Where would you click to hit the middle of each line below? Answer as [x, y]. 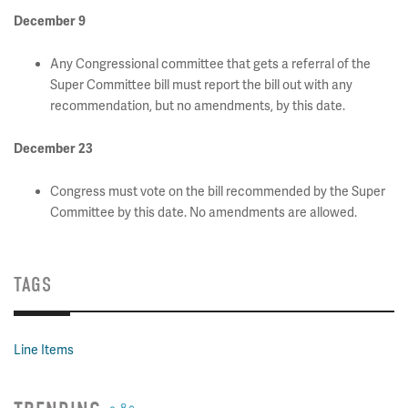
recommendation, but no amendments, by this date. [198, 106]
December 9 [50, 21]
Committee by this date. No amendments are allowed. [204, 212]
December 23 [53, 149]
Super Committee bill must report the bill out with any [201, 85]
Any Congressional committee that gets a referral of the [210, 64]
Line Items [44, 350]
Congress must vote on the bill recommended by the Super [218, 191]
